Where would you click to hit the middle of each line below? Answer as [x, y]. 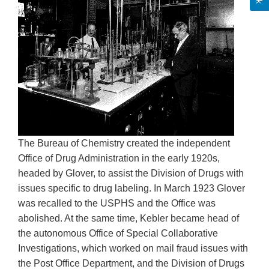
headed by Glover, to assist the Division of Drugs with [131, 173]
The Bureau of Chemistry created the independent [124, 143]
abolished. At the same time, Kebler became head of [128, 218]
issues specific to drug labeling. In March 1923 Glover [131, 188]
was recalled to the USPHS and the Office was [117, 203]
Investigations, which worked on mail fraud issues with [133, 248]
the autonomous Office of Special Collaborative [118, 233]
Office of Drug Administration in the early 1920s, [119, 158]
